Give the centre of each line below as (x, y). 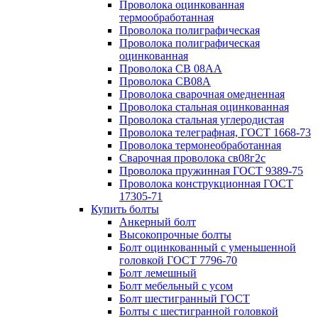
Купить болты (125, 209)
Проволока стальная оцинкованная (204, 107)
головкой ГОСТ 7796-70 (178, 260)
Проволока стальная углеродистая (202, 120)
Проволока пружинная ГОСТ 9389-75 (211, 171)
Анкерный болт (158, 222)
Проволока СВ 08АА (171, 68)
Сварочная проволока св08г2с (192, 158)
